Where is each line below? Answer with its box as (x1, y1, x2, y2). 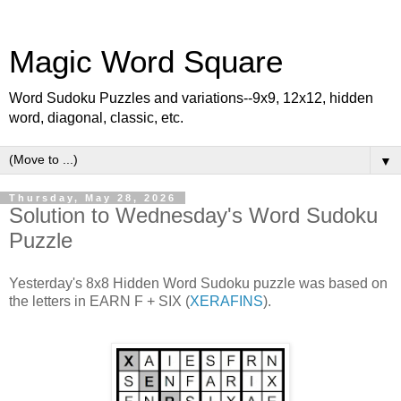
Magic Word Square (9, 45, 283, 79)
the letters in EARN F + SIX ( (9, 293, 190, 309)
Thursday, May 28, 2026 (9, 192, 176, 203)
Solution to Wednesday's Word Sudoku (9, 203, 378, 227)
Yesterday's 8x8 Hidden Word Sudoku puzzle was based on (9, 275, 388, 291)
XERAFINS (190, 293, 263, 309)
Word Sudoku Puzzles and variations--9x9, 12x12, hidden (9, 90, 373, 106)
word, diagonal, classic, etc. (9, 110, 183, 125)
